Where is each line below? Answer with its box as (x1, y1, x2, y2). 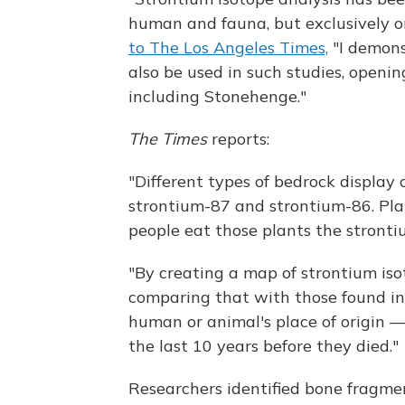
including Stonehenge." (128, 85, 306, 107)
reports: (207, 127, 269, 149)
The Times (128, 127, 207, 149)
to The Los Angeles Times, (128, 36, 328, 58)
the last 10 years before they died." (128, 334, 399, 356)
